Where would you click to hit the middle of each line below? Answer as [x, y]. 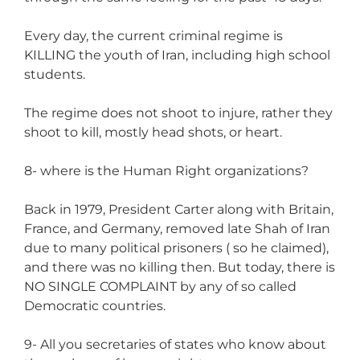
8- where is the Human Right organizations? [166, 170]
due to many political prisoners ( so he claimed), [176, 247]
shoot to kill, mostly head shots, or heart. [153, 132]
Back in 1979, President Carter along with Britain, [179, 209]
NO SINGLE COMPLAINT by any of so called [160, 286]
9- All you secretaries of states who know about [175, 344]
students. [55, 74]
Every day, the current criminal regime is [153, 35]
